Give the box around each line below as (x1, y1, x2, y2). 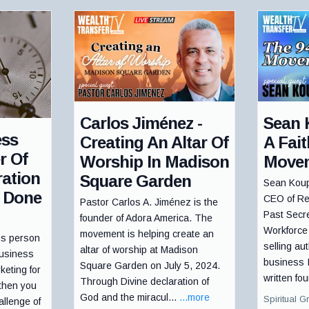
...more (179, 291, 210, 303)
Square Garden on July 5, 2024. (79, 259, 220, 271)
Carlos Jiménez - (79, 113, 202, 132)
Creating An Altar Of (79, 132, 228, 152)
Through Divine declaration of (79, 275, 209, 287)
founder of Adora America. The (79, 212, 212, 223)
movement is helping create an (79, 228, 214, 239)
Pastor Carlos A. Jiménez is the (79, 196, 218, 208)
